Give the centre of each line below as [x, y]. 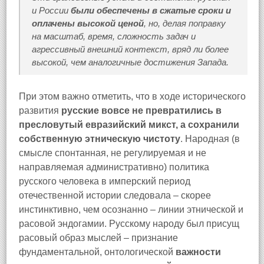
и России [51, 10]
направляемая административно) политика [114, 167]
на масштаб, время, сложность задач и [114, 36]
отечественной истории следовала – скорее [115, 195]
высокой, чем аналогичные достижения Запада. [130, 62]
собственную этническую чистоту [100, 139]
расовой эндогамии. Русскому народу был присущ [129, 224]
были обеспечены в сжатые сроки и [151, 10]
